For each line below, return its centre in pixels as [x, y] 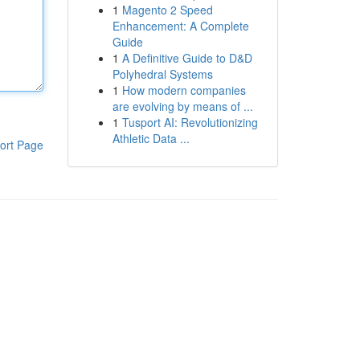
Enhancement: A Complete [180, 26]
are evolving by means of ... [182, 106]
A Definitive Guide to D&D [187, 58]
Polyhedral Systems [162, 74]
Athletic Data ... [151, 138]
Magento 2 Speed [167, 10]
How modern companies [184, 90]
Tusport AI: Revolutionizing [190, 122]
